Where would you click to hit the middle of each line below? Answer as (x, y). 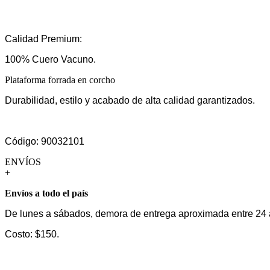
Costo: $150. (32, 234)
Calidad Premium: (43, 39)
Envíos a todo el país (46, 193)
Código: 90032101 (45, 141)
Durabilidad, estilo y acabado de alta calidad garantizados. (130, 100)
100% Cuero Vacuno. (50, 59)
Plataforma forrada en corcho (60, 80)
